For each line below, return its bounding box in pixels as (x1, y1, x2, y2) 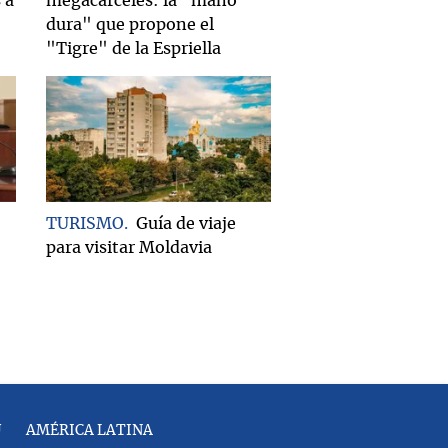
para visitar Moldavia (46, 240, 212, 257)
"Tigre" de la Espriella (46, 41, 221, 58)
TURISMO (46, 216, 124, 233)
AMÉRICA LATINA (25, 424, 153, 439)
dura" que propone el (46, 17, 214, 34)
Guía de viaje (136, 216, 236, 233)
